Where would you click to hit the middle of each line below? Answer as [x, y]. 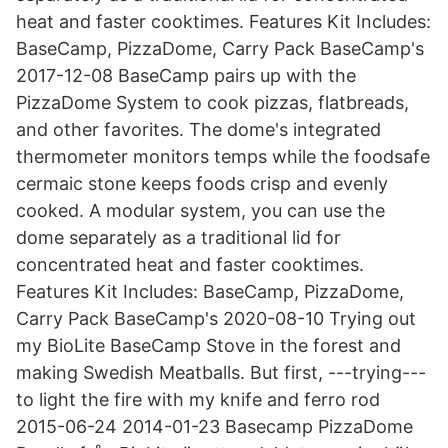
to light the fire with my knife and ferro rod [198, 399]
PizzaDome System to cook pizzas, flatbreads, [212, 102]
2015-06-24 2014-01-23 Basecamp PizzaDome [214, 426]
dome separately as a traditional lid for [178, 237]
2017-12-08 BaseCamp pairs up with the [186, 75]
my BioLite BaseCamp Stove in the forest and [208, 345]
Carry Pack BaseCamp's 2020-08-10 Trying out [216, 318]
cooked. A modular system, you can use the [200, 210]
